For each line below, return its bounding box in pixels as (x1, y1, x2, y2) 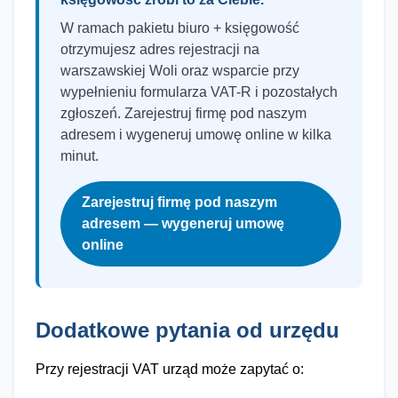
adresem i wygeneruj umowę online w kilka (60, 127, 331, 142)
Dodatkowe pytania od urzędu (36, 318, 339, 342)
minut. (60, 148, 99, 163)
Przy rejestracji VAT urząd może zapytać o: (36, 362, 304, 377)
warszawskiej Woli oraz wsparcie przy (60, 63, 299, 78)
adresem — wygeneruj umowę (82, 216, 284, 231)
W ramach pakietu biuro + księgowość (60, 20, 299, 36)
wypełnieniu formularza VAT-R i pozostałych (60, 84, 338, 99)
